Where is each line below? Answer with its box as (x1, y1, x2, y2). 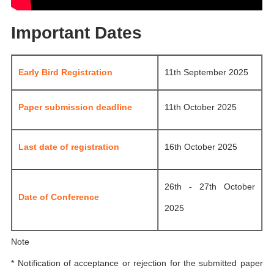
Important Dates (11, 23, 143, 42)
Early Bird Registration (18, 67, 113, 78)
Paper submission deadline (18, 102, 133, 113)
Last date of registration (18, 142, 120, 152)
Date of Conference (18, 192, 100, 202)
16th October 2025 (165, 142, 238, 152)
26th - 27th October (165, 182, 256, 192)
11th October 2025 (165, 102, 237, 113)
